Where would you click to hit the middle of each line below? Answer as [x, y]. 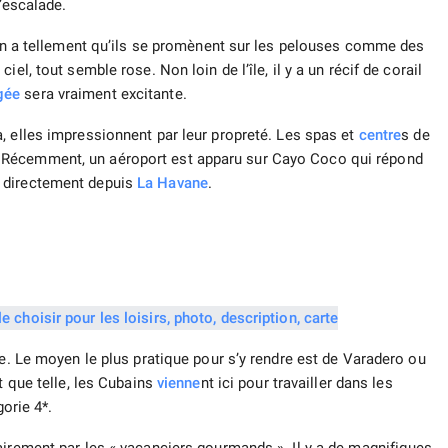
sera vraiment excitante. [103, 94]
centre [380, 135]
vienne [178, 383]
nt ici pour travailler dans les [296, 383]
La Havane [172, 183]
